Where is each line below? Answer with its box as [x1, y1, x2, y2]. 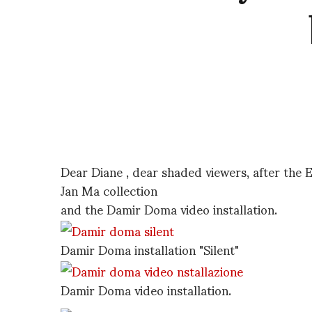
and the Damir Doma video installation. [61, 190, 277, 227]
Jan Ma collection [61, 171, 157, 208]
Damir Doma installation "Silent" [61, 231, 239, 267]
